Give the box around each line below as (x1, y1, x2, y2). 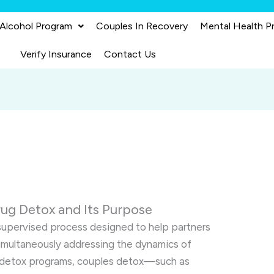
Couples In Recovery (96, 20, 188, 32)
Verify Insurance (20, 48, 92, 60)
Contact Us (103, 48, 156, 60)
